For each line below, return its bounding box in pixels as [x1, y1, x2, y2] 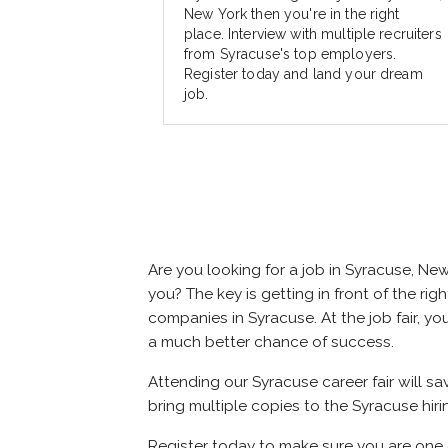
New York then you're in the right [184, 6, 400, 23]
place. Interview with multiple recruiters [184, 26, 442, 43]
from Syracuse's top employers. [184, 46, 397, 63]
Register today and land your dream [184, 66, 423, 83]
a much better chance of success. [148, 333, 394, 352]
